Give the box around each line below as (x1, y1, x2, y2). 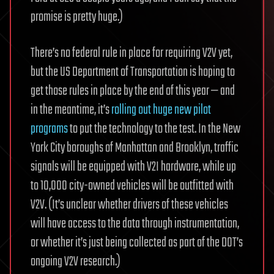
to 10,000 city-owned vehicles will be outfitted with (31, 175, 234, 196)
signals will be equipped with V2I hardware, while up (31, 156, 236, 177)
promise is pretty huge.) (31, 6, 123, 28)
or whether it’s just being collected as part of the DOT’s (31, 232, 243, 253)
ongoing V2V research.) (31, 251, 120, 272)
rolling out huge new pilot (111, 99, 211, 120)
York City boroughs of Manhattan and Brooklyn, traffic (31, 137, 239, 158)
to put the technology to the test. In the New (68, 118, 240, 139)
